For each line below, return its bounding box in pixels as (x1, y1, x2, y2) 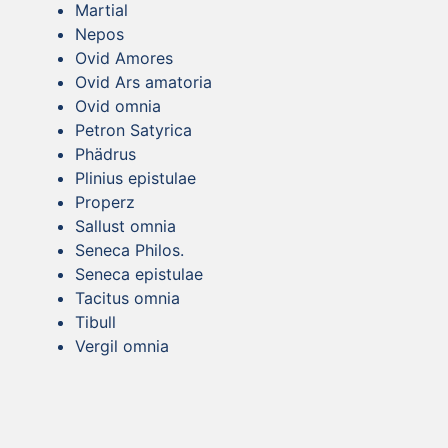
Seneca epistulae (75, 263, 203, 284)
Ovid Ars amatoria (75, 71, 212, 92)
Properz (75, 191, 135, 212)
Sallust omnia (75, 215, 176, 236)
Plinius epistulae (75, 167, 196, 188)
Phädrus (75, 143, 136, 164)
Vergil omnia (75, 335, 169, 356)
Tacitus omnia (75, 287, 180, 308)
